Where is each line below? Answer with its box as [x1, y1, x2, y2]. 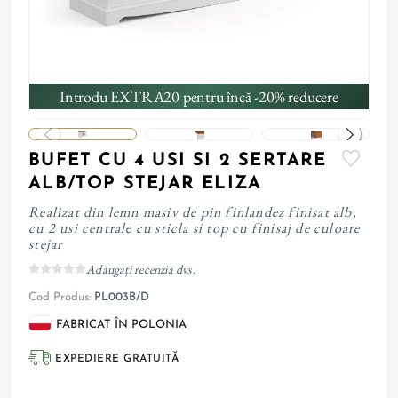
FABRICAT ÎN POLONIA [56, 319, 187, 330]
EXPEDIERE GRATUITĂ [55, 354, 179, 364]
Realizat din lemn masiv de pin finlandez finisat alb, [28, 203, 357, 221]
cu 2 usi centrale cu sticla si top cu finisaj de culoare [28, 219, 361, 237]
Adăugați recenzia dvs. [86, 261, 195, 277]
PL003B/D [94, 291, 150, 303]
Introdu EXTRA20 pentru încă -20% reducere [60, 86, 338, 107]
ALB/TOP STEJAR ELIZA [28, 175, 262, 193]
